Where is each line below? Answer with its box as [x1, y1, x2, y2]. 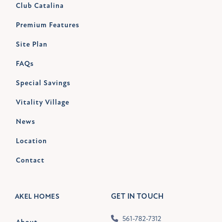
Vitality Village [16, 98, 69, 107]
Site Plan [16, 40, 48, 49]
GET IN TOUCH [111, 191, 164, 201]
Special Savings [16, 78, 70, 87]
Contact [16, 156, 45, 165]
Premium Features [16, 20, 79, 29]
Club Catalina [16, 1, 64, 10]
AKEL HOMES [15, 192, 59, 201]
